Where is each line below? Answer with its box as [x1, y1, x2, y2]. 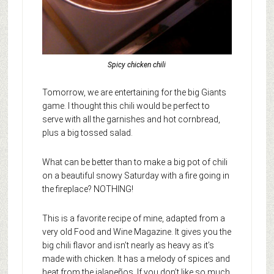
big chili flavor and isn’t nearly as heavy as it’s [42, 240, 214, 251]
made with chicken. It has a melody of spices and [42, 254, 230, 264]
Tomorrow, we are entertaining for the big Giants [42, 87, 226, 98]
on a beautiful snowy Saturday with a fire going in [42, 171, 229, 181]
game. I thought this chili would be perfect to [42, 101, 210, 111]
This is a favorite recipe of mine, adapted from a [42, 213, 225, 224]
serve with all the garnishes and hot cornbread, [42, 114, 220, 125]
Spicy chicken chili [108, 61, 166, 70]
